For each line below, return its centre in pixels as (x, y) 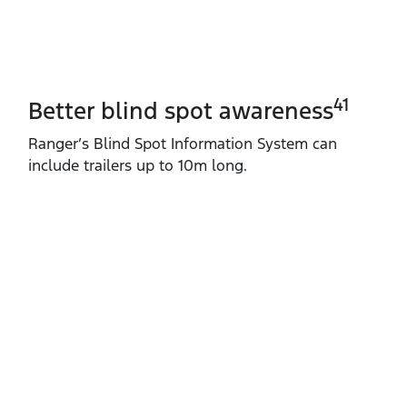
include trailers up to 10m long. (138, 166)
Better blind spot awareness (181, 111)
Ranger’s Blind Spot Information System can (183, 144)
